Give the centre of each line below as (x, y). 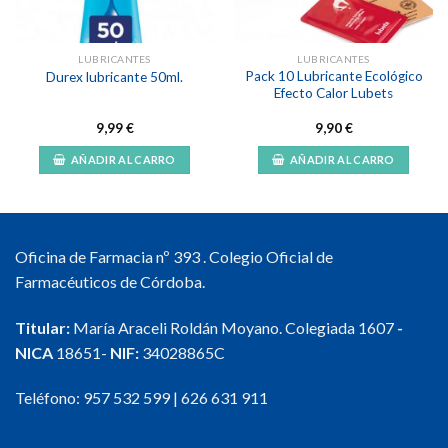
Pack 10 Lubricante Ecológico (333, 76)
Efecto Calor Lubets (333, 93)
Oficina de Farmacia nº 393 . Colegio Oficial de (174, 256)
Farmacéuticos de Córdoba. (110, 281)
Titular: (42, 327)
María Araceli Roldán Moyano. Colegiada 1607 (233, 327)
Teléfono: (49, 398)
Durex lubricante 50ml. (114, 76)
